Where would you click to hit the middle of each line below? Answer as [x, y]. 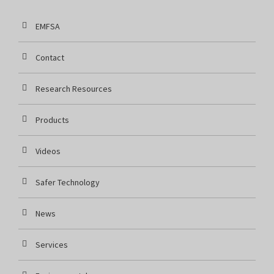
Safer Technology [68, 182]
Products [52, 120]
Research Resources [74, 89]
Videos [48, 151]
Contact [50, 57]
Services [52, 245]
